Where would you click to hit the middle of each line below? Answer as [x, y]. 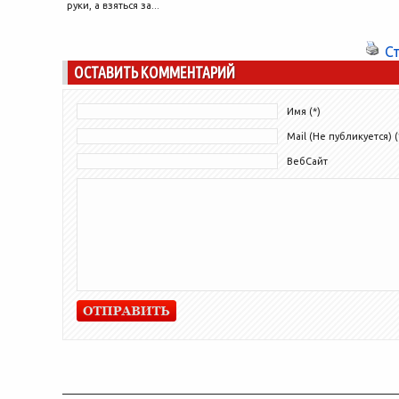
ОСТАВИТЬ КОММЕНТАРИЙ [155, 72]
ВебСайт [307, 161]
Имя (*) [304, 111]
